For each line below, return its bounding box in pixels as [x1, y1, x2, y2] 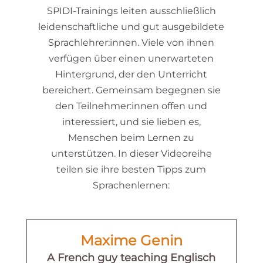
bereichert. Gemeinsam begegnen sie [42, 84, 221, 96]
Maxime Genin [80, 231, 183, 249]
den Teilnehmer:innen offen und [55, 100, 208, 112]
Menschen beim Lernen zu [68, 131, 195, 143]
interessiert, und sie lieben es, [62, 116, 201, 127]
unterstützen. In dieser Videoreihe [50, 147, 212, 159]
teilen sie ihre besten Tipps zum [56, 163, 207, 175]
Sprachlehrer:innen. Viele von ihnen [48, 36, 215, 48]
